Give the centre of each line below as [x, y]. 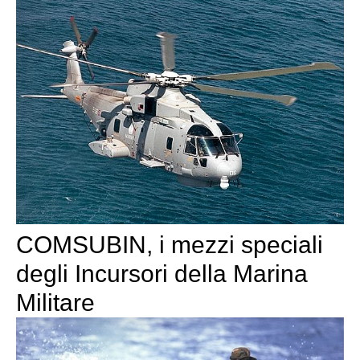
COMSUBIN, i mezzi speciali [170, 245]
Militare [55, 303]
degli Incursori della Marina [162, 274]
